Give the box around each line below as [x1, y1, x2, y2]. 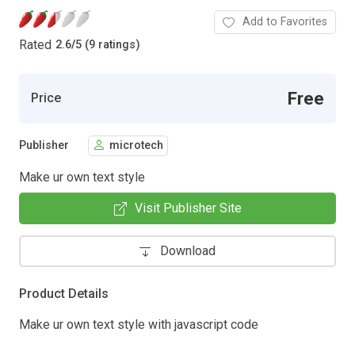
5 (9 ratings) [75, 38, 140, 52]
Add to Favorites [242, 14, 327, 29]
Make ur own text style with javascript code [19, 316, 258, 332]
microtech [109, 139, 163, 153]
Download [160, 242, 216, 258]
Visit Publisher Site [134, 200, 242, 216]
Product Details [19, 285, 109, 301]
